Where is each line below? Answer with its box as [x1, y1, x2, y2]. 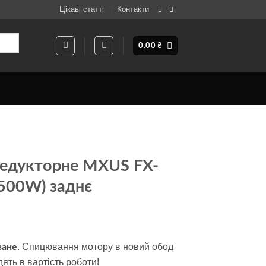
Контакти [117, 5, 150, 14]
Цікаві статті [59, 5, 104, 14]
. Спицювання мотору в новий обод [17, 242, 173, 252]
